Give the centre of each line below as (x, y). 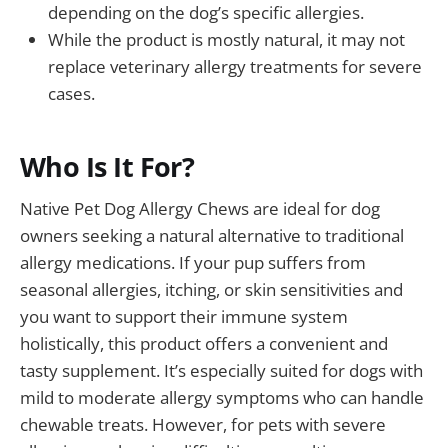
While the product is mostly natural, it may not (226, 40)
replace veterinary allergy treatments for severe (235, 67)
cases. (71, 94)
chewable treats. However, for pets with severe (203, 425)
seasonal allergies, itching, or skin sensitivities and (211, 290)
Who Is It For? (107, 166)
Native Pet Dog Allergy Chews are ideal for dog (200, 209)
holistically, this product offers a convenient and (204, 344)
